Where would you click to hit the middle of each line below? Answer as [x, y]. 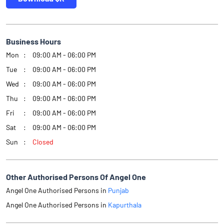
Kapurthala [125, 205]
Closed [43, 142]
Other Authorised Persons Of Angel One [76, 177]
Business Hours [33, 41]
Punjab [118, 190]
